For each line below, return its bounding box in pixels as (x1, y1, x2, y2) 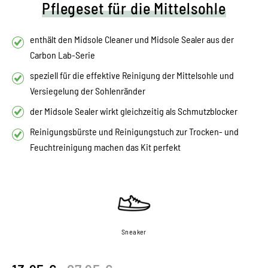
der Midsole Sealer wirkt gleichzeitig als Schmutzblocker (30, 105, 237, 117)
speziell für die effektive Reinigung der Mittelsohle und (30, 69, 234, 81)
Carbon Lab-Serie (30, 48, 95, 60)
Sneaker (121, 227, 147, 236)
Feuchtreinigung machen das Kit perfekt (30, 141, 181, 153)
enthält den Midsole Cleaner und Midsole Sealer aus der (30, 33, 234, 45)
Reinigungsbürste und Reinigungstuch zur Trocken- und (30, 125, 239, 137)
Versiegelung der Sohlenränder (30, 84, 145, 96)
